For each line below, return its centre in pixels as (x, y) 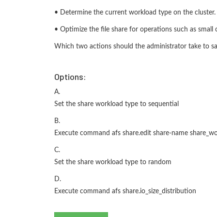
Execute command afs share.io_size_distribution (125, 191)
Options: (70, 77)
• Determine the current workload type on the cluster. (135, 13)
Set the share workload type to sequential (116, 104)
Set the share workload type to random (113, 162)
